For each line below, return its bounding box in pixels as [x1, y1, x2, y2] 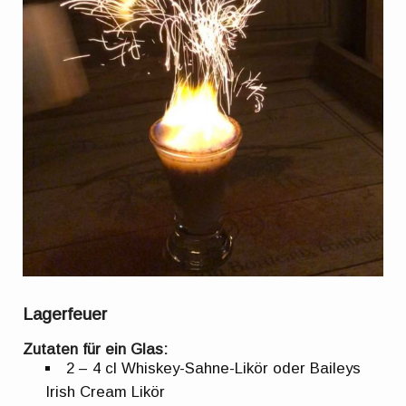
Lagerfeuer [23, 304, 108, 324]
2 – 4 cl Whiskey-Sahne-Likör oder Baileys [66, 359, 362, 377]
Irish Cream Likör [45, 382, 166, 401]
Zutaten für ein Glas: [23, 340, 169, 358]
